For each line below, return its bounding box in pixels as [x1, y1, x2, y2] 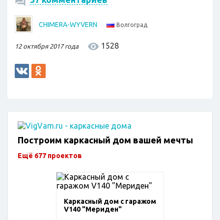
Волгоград [116, 22, 147, 28]
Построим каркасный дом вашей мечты [18, 135, 193, 145]
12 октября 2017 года [15, 42, 79, 50]
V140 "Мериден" [64, 205, 122, 213]
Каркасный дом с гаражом [64, 197, 156, 205]
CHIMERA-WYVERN [39, 20, 97, 28]
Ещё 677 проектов [18, 151, 82, 160]
